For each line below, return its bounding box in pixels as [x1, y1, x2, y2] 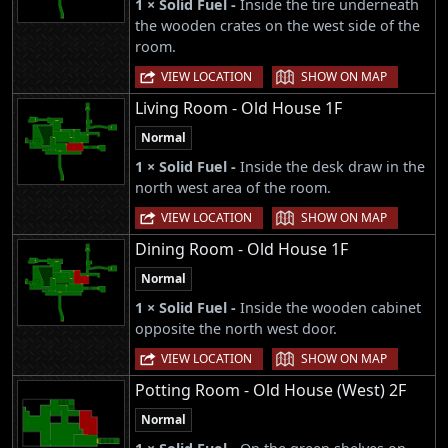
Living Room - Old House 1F [135, 97, 342, 120]
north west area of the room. [135, 178, 331, 198]
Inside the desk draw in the [240, 157, 425, 177]
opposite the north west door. [135, 319, 337, 339]
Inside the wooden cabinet [240, 298, 421, 318]
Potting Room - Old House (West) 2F [135, 379, 406, 402]
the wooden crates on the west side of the [135, 15, 420, 35]
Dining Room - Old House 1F [135, 238, 348, 261]
